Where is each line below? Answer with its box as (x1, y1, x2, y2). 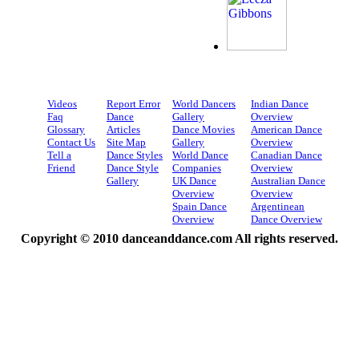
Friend (47, 161, 75, 174)
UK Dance (172, 174, 216, 187)
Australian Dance (251, 174, 325, 187)
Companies (172, 161, 221, 174)
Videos (47, 97, 77, 110)
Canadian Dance (251, 148, 322, 161)
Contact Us (47, 135, 95, 148)
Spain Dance (172, 200, 227, 212)
